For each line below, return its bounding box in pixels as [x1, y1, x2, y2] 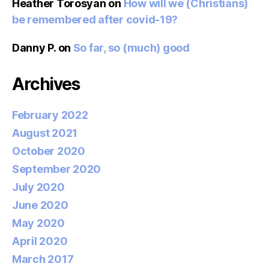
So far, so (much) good [73, 41, 190, 55]
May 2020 [12, 217, 65, 230]
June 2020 [12, 199, 68, 212]
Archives [12, 74, 80, 95]
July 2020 [12, 181, 65, 194]
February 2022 [12, 109, 88, 122]
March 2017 [12, 253, 74, 266]
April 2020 [12, 235, 68, 248]
